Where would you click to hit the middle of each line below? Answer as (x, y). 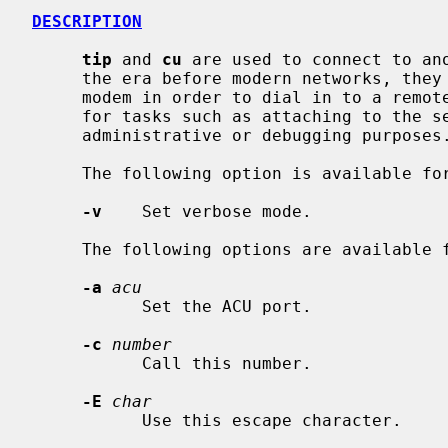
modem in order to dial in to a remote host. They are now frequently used (57, 97)
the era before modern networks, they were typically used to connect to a (57, 78)
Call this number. (87, 363)
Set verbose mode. (207, 211)
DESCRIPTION (87, 21)
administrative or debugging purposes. (57, 135)
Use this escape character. (87, 420)
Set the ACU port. (87, 306)
